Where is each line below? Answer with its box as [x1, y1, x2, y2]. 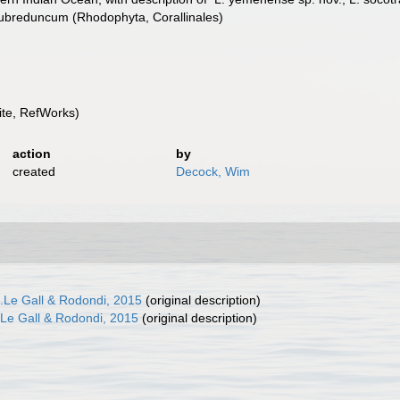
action [12, 146, 51, 161]
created [12, 164, 55, 179]
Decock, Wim [176, 164, 251, 179]
